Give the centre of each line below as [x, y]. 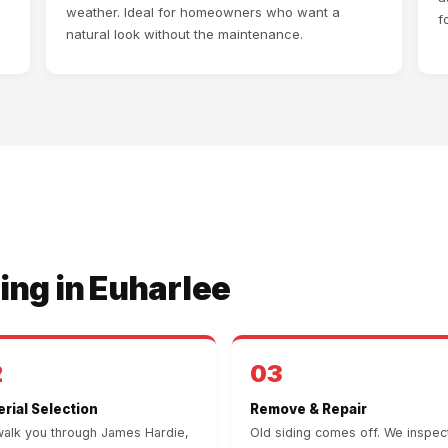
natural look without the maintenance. [184, 34]
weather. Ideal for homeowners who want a [203, 12]
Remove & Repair [308, 409]
